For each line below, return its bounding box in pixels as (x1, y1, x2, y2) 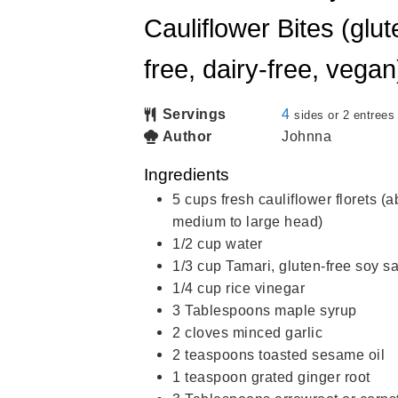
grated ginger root (251, 368, 370, 385)
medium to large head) (172, 212, 323, 229)
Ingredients (144, 163, 229, 184)
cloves (185, 323, 228, 340)
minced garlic (232, 323, 322, 340)
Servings (162, 105, 227, 122)
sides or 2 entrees (294, 107, 394, 122)
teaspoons (185, 346, 255, 362)
